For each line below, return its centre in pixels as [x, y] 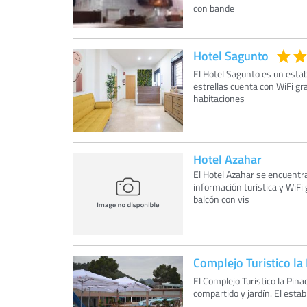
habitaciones [219, 98]
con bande [214, 8]
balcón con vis [221, 199]
